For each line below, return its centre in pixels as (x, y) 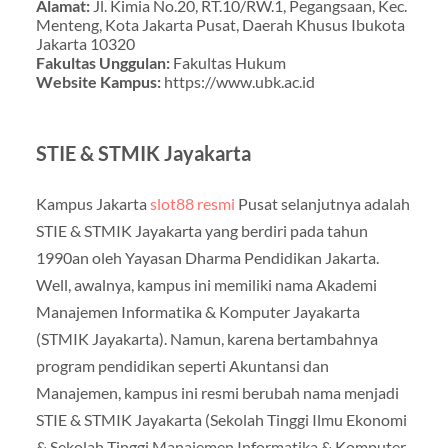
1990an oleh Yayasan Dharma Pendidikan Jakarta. (207, 257)
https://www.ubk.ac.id (237, 81)
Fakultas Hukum (229, 62)
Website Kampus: (98, 81)
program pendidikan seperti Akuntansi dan (182, 365)
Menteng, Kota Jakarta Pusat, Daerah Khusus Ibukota (220, 24)
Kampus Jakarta (92, 203)
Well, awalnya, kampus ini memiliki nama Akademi (206, 284)
